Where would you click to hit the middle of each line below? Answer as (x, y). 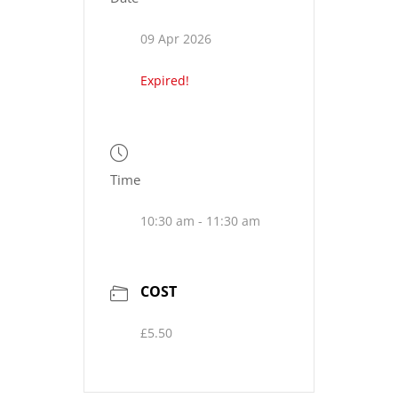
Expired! (165, 81)
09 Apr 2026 (176, 39)
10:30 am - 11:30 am (200, 221)
